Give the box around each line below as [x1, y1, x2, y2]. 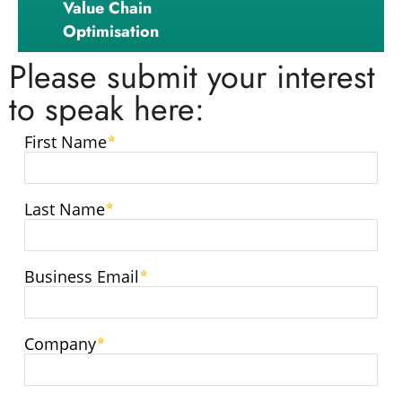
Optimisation [63, 20, 159, 44]
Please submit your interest [9, 53, 375, 101]
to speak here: [9, 85, 205, 134]
